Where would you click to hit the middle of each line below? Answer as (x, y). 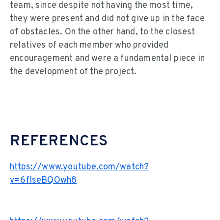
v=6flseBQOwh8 (43, 180)
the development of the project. (73, 72)
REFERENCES (59, 142)
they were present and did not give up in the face (107, 19)
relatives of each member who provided (89, 46)
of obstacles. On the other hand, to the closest (103, 32)
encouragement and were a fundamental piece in (108, 59)
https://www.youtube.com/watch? (80, 167)
